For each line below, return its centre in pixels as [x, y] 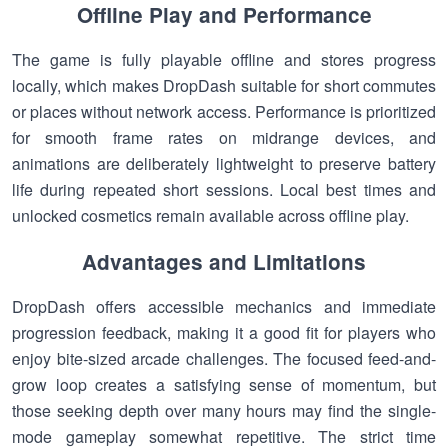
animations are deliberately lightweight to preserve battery [224, 163]
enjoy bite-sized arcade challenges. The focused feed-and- [224, 358]
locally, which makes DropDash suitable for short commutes [224, 85]
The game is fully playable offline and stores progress [224, 59]
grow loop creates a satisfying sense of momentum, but [224, 384]
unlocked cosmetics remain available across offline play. [210, 215]
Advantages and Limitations [224, 261]
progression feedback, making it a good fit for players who [224, 332]
